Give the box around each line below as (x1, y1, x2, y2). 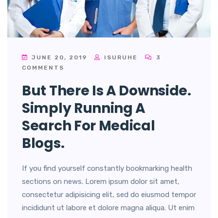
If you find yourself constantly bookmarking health (22, 164, 192, 173)
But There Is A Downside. (22, 81, 191, 101)
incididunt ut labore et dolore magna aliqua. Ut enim (22, 203, 195, 213)
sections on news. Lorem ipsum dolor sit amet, (22, 177, 180, 186)
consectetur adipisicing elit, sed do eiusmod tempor (22, 190, 196, 200)
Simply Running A (22, 99, 146, 118)
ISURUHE (102, 54, 138, 61)
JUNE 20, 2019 (29, 54, 90, 61)
